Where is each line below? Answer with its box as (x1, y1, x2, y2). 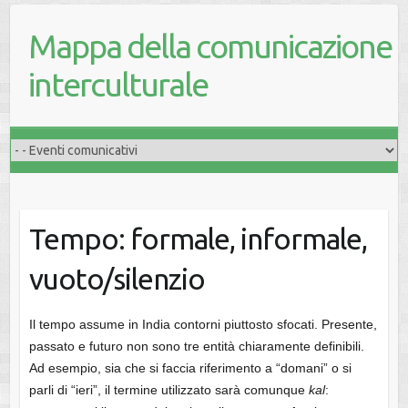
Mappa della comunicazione (28, 27, 393, 65)
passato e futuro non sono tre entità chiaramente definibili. (28, 339, 364, 354)
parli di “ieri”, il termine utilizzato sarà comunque (28, 382, 309, 398)
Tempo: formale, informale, (28, 222, 367, 255)
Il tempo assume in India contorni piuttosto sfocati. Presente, (28, 317, 377, 332)
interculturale (28, 66, 209, 103)
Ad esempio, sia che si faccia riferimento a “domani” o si (28, 361, 352, 376)
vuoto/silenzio (28, 262, 205, 295)
